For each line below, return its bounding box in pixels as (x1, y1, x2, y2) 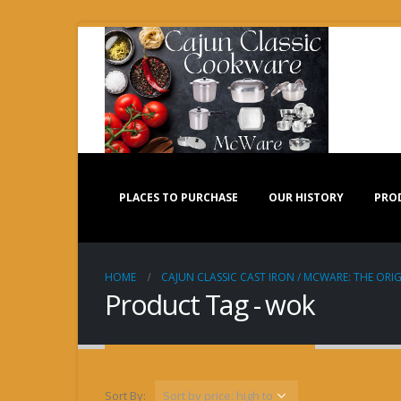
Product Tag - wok (105, 286, 315, 323)
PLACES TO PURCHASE (119, 190, 238, 205)
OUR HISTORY (269, 190, 344, 205)
